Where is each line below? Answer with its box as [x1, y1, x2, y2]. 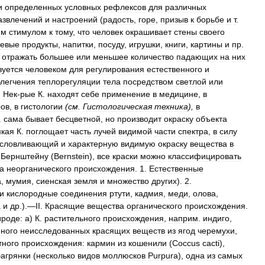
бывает [25, 114, 53, 124]
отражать [2, 52, 37, 62]
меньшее [93, 52, 128, 62]
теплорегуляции [38, 77, 101, 86]
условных [64, 2, 101, 12]
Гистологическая [83, 102, 152, 111]
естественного [147, 64, 202, 74]
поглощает [26, 127, 68, 136]
